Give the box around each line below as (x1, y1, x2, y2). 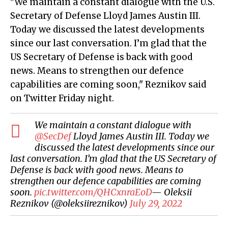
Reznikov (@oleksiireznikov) (10, 197, 130, 209)
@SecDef (35, 130, 71, 142)
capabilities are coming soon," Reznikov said (10, 78, 206, 90)
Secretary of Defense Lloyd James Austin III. (10, 10, 201, 21)
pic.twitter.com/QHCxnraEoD (34, 186, 152, 198)
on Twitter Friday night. (10, 92, 114, 104)
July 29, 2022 (130, 197, 182, 209)
